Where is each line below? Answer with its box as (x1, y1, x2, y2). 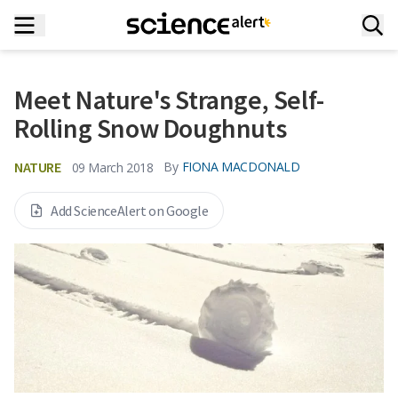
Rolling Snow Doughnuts (14, 111, 287, 145)
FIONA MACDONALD (181, 158, 300, 175)
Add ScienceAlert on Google (51, 202, 209, 219)
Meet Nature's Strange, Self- (14, 83, 324, 116)
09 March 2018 (71, 158, 154, 176)
